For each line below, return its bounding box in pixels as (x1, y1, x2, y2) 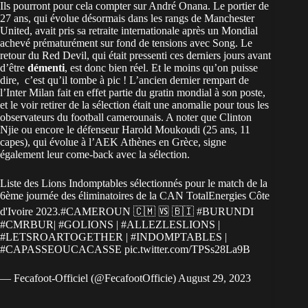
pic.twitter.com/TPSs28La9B (124, 243, 250, 256)
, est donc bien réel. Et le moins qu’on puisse (65, 62, 258, 74)
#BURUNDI (197, 206, 254, 218)
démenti (25, 62, 65, 74)
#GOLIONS (58, 219, 113, 231)
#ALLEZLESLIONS (121, 219, 215, 231)
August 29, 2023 (178, 272, 251, 285)
